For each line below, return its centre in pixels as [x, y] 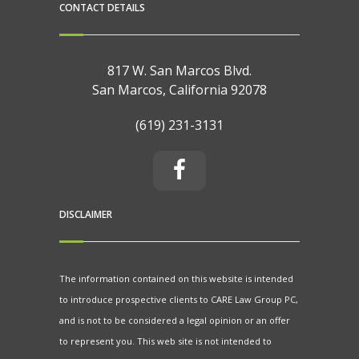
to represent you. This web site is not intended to [165, 341]
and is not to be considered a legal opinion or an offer [175, 320]
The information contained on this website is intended [176, 278]
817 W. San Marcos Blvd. [179, 70]
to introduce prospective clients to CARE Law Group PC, [179, 299]
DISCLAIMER [86, 214]
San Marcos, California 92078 [179, 89]
